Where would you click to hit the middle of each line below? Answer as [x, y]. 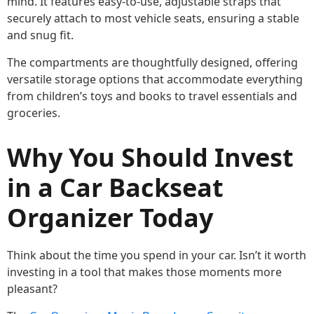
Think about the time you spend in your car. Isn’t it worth [157, 255]
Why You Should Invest [150, 158]
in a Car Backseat [115, 188]
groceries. [34, 113]
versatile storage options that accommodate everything [155, 80]
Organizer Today [110, 218]
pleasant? [32, 289]
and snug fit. [40, 35]
